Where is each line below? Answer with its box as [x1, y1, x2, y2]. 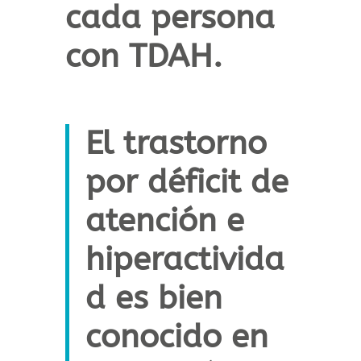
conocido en [85, 317, 268, 356]
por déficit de [85, 163, 288, 201]
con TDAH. [64, 37, 222, 76]
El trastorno [85, 124, 267, 163]
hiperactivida [85, 240, 284, 279]
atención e [85, 201, 244, 240]
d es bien [85, 279, 222, 317]
